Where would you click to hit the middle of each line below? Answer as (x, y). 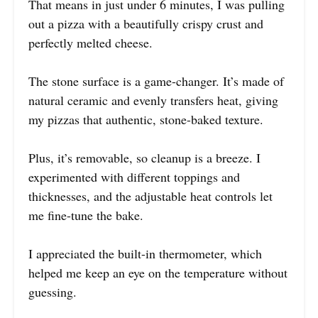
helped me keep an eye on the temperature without (158, 273)
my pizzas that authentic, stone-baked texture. (146, 120)
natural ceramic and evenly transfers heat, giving (153, 100)
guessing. (53, 292)
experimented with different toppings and (134, 177)
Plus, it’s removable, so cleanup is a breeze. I (144, 158)
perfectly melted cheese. (91, 43)
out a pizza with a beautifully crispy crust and (146, 24)
